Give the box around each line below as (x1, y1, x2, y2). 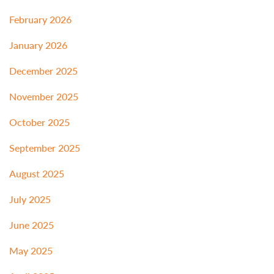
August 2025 (9, 166, 64, 181)
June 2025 (9, 218, 54, 232)
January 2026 (9, 38, 67, 53)
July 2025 (9, 192, 51, 207)
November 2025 (9, 89, 78, 104)
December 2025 (9, 64, 78, 78)
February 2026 (9, 12, 72, 27)
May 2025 (9, 243, 53, 258)
